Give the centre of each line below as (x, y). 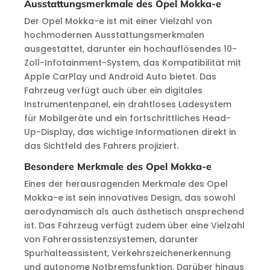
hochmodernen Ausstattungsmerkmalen (114, 35)
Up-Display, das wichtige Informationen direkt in (130, 132)
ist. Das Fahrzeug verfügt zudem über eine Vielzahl (134, 225)
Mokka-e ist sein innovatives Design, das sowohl (130, 198)
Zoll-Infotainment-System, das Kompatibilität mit (132, 63)
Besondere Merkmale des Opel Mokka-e (118, 166)
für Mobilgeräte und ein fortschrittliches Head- (127, 118)
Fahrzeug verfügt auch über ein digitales (113, 90)
